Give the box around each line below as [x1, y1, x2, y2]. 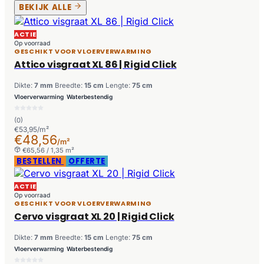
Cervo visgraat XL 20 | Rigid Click [14, 210, 174, 224]
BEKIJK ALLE [19, 2, 74, 14]
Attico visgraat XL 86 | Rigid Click [14, 58, 177, 72]
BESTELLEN [16, 156, 64, 167]
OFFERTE [68, 156, 105, 167]
